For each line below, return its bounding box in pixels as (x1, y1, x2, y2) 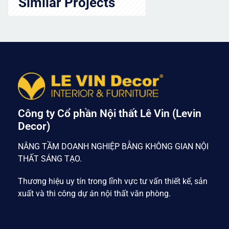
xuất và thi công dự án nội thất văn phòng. (18, 188, 171, 198)
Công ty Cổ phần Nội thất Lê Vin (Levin (18, 107, 201, 120)
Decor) (18, 120, 50, 132)
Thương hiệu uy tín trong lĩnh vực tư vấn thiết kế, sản (18, 176, 208, 186)
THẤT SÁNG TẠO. (18, 153, 84, 164)
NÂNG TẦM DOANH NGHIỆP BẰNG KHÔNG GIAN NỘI (18, 141, 209, 151)
